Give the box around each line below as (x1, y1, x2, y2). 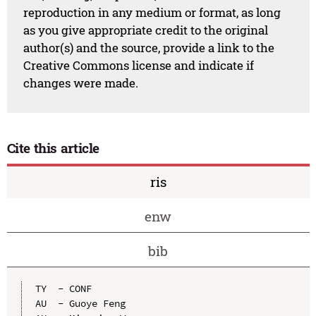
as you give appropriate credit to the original (23, 22, 269, 39)
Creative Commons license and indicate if (23, 57, 255, 74)
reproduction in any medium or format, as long (23, 4, 281, 21)
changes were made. (23, 75, 139, 92)
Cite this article (6, 139, 100, 157)
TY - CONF (35, 281, 92, 295)
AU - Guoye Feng (35, 296, 126, 310)
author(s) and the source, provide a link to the (23, 39, 275, 56)
